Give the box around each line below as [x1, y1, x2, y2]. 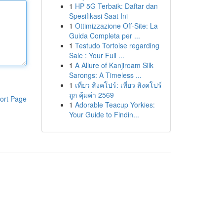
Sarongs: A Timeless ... [69, 70, 142, 80]
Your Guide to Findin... [69, 110, 139, 119]
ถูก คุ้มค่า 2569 [69, 90, 114, 100]
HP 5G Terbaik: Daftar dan [74, 1, 158, 11]
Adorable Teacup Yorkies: [74, 100, 155, 110]
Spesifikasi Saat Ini [69, 11, 128, 21]
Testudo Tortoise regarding [74, 40, 159, 50]
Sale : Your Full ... [69, 50, 124, 60]
